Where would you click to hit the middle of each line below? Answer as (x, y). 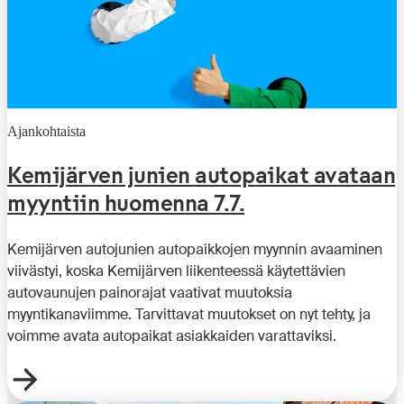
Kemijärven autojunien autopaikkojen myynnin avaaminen (195, 249)
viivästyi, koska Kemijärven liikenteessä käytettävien (176, 271)
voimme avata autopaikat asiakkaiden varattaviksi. (172, 335)
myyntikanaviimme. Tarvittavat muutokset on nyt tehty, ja (189, 314)
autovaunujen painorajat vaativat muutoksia (150, 292)
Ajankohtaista (46, 131)
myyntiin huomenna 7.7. (126, 203)
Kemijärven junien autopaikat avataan (201, 175)
